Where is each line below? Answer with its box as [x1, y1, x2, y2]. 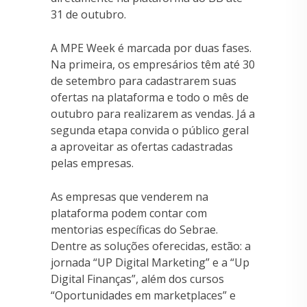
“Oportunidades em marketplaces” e [51, 287, 236, 303]
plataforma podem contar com [51, 205, 207, 221]
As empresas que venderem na [51, 188, 208, 204]
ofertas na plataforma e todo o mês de [51, 89, 249, 105]
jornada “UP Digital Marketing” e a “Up [51, 254, 249, 270]
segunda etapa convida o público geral [51, 122, 249, 138]
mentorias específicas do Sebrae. [51, 221, 218, 237]
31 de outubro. [51, 6, 126, 22]
